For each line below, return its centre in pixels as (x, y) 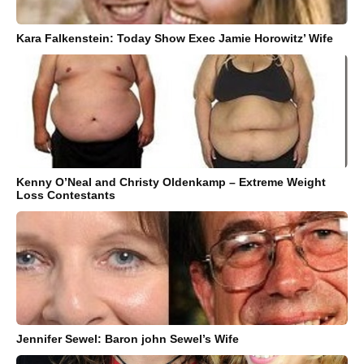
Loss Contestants (66, 195)
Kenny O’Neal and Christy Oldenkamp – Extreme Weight (171, 182)
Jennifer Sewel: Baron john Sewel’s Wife (128, 339)
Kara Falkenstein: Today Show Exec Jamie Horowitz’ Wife (175, 39)
